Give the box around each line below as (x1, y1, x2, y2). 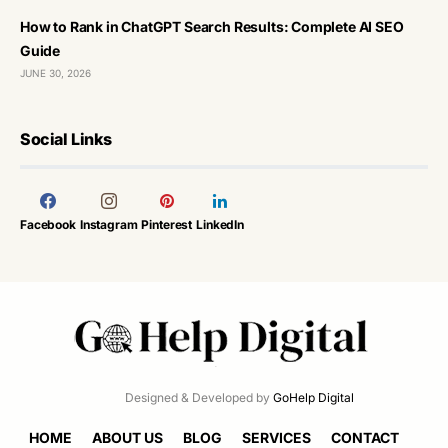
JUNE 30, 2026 (20, 67, 91, 79)
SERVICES (242, 429, 311, 446)
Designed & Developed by (124, 390, 273, 405)
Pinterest (141, 217, 193, 232)
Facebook (20, 217, 76, 232)
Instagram (79, 217, 138, 232)
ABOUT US (92, 429, 163, 446)
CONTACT (331, 429, 399, 446)
